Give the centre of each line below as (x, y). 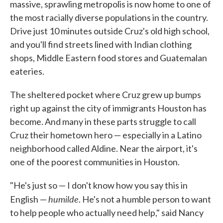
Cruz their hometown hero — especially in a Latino (106, 135)
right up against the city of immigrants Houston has (108, 108)
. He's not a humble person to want (145, 199)
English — (29, 199)
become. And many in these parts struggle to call (103, 121)
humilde (63, 199)
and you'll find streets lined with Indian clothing (101, 44)
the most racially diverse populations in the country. (109, 17)
